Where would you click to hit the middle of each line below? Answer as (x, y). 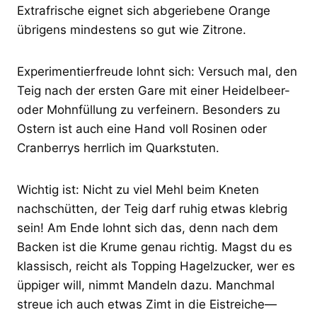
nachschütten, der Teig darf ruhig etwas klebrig (152, 208)
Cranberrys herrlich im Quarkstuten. (118, 148)
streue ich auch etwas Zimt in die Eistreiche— (147, 304)
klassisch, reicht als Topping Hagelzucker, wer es (156, 266)
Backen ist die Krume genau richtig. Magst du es (155, 247)
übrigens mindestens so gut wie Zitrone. (132, 29)
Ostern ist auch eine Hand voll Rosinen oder (142, 128)
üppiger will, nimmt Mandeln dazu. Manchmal (146, 285)
